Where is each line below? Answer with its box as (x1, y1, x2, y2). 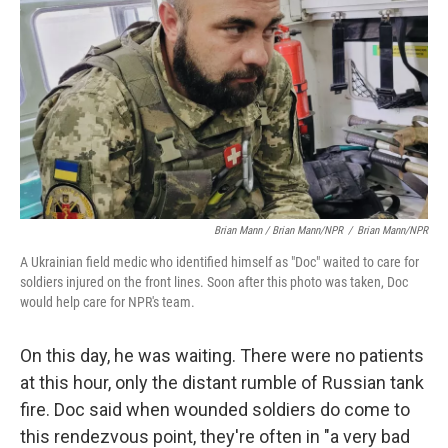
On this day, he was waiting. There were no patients (20, 344, 424, 366)
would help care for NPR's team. (20, 293, 195, 310)
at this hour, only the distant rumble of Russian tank (20, 371, 424, 393)
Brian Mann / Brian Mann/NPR (214, 223, 343, 237)
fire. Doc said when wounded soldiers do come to (20, 398, 410, 420)
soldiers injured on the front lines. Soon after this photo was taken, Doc (20, 273, 408, 290)
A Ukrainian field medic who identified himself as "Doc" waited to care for (20, 253, 419, 270)
